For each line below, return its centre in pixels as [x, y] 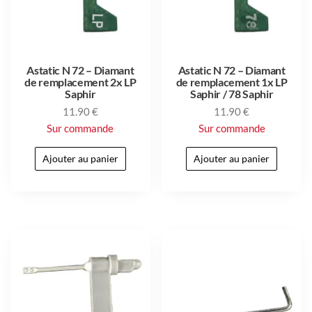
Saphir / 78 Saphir [232, 93]
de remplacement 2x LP [80, 81]
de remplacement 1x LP [232, 81]
